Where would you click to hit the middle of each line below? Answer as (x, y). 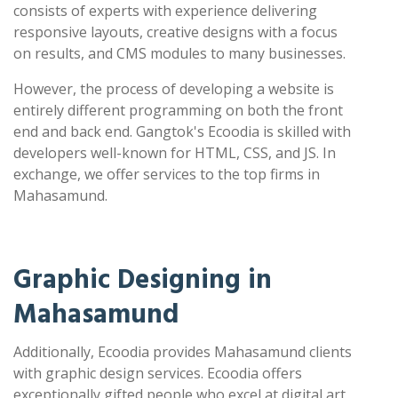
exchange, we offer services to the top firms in (167, 175)
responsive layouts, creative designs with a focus (175, 32)
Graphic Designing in (143, 280)
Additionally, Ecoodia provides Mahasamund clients (183, 352)
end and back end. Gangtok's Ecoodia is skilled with (182, 132)
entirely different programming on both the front (178, 111)
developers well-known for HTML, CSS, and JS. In (175, 153)
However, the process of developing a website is (174, 89)
